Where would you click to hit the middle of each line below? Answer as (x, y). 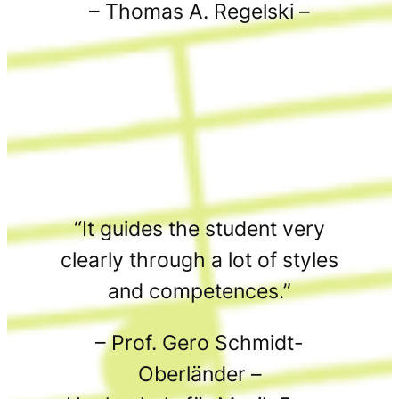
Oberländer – (199, 375)
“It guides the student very (199, 229)
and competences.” (199, 292)
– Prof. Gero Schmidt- (199, 343)
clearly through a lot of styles (199, 261)
